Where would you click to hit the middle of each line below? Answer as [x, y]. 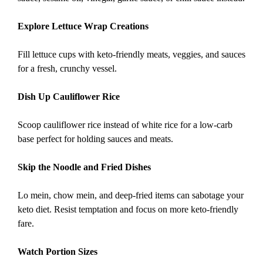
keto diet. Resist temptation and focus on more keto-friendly [128, 209]
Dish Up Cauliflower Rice [69, 96]
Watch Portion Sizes [58, 251]
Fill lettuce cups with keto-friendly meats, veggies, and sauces [131, 54]
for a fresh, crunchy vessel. [67, 68]
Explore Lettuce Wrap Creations [83, 26]
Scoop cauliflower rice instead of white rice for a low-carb [125, 124]
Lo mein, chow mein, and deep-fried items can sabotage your [131, 195]
